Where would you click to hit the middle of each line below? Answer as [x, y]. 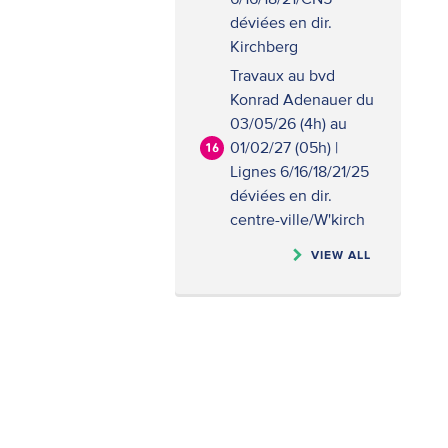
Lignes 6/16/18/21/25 [299, 171]
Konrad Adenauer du [302, 99]
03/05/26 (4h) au [288, 123]
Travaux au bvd [282, 75]
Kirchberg [264, 46]
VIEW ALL [341, 254]
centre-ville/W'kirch [297, 219]
